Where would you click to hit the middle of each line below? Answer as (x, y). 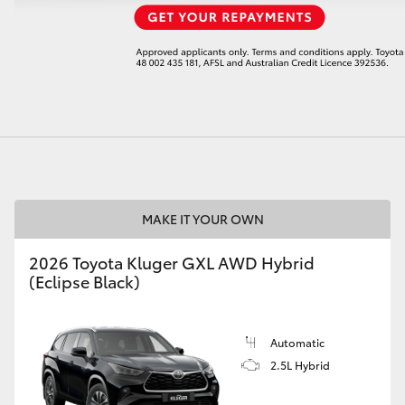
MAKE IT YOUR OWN (202, 219)
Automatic (297, 342)
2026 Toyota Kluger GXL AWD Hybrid (172, 262)
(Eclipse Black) (85, 281)
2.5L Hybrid (300, 365)
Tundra (328, 99)
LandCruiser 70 (48, 99)
